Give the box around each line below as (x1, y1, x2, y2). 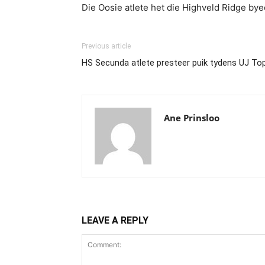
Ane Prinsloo (164, 112, 219, 124)
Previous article (82, 42, 131, 50)
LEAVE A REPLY (82, 215, 148, 226)
